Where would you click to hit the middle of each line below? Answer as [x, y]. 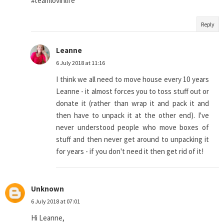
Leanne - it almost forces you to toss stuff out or [132, 91]
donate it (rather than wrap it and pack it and [132, 103]
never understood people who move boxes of [132, 127]
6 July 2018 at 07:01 [55, 201]
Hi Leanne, [48, 218]
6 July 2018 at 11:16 [80, 63]
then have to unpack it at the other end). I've [132, 115]
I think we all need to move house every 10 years [132, 79]
